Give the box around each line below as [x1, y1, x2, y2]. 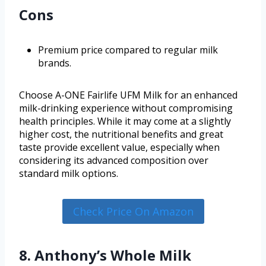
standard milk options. [19, 166, 118, 180]
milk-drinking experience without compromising [19, 101, 233, 115]
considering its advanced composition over [19, 153, 208, 167]
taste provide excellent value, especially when [19, 140, 220, 154]
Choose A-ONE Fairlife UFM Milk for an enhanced [19, 88, 237, 102]
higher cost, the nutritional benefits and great [19, 127, 223, 141]
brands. [38, 56, 71, 69]
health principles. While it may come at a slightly [19, 114, 231, 128]
